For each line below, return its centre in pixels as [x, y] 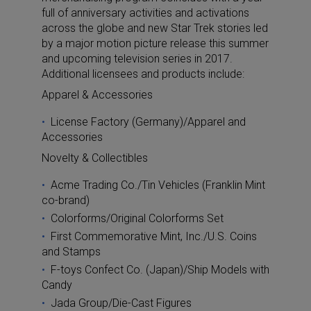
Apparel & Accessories [97, 94]
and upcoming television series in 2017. [137, 58]
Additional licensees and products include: [143, 74]
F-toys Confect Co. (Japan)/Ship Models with [160, 269]
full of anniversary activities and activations [145, 12]
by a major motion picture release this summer [155, 43]
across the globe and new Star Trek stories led [155, 28]
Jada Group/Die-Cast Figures [121, 303]
